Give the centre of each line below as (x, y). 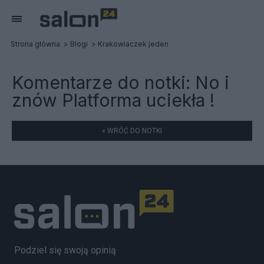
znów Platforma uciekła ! (113, 100)
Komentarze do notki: (103, 82)
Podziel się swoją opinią (65, 250)
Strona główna (35, 44)
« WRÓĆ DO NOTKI (132, 131)
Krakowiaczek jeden (133, 44)
